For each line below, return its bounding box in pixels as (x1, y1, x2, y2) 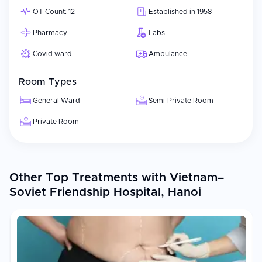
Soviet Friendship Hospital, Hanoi (9, 187, 201, 198)
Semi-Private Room (149, 97, 213, 104)
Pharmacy (33, 29, 67, 36)
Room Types (19, 77, 77, 87)
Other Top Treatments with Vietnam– (9, 172, 224, 184)
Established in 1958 (149, 8, 212, 15)
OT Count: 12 (33, 8, 75, 15)
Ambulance (149, 50, 187, 57)
